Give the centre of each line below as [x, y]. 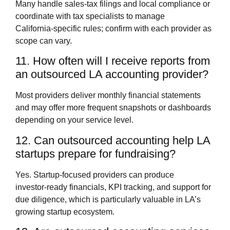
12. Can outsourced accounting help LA [113, 140]
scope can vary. [44, 41]
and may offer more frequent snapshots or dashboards [113, 108]
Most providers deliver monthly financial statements [108, 95]
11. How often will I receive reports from [113, 61]
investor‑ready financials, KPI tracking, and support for [113, 187]
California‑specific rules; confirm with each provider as [113, 28]
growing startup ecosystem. [65, 212]
